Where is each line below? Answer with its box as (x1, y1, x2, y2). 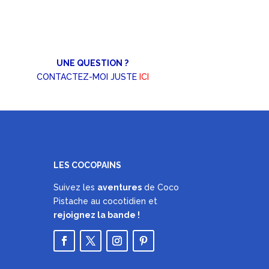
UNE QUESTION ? (56, 58, 129, 68)
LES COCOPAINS (53, 160, 122, 171)
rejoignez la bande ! (53, 210, 141, 220)
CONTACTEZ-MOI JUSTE (36, 71, 139, 82)
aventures (97, 183, 142, 193)
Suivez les (53, 183, 98, 193)
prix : (112, 16, 131, 31)
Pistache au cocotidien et (53, 196, 158, 207)
